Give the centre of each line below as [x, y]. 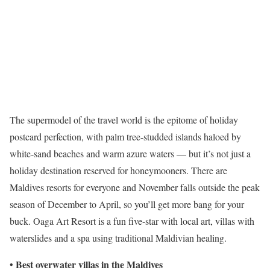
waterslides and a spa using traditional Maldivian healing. [118, 237]
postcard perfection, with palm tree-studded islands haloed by [125, 136]
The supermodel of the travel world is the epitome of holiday [124, 119]
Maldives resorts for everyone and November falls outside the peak [135, 187]
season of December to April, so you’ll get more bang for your [127, 204]
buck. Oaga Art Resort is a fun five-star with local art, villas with [132, 221]
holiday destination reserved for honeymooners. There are [118, 170]
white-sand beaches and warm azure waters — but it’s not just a [130, 153]
